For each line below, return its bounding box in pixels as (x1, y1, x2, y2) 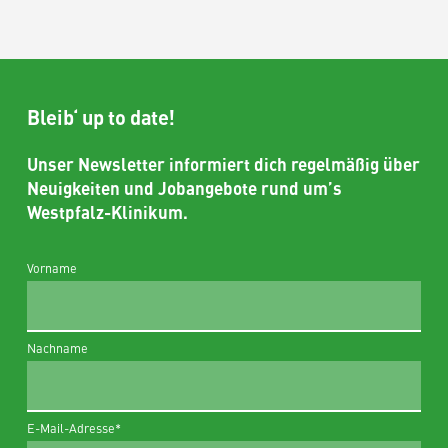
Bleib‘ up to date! (27, 101, 175, 131)
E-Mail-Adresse (27, 418, 116, 436)
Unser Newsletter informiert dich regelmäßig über (27, 151, 421, 176)
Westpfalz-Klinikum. (27, 199, 189, 224)
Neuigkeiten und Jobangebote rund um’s (27, 175, 343, 200)
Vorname (27, 258, 78, 276)
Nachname (27, 338, 89, 356)
